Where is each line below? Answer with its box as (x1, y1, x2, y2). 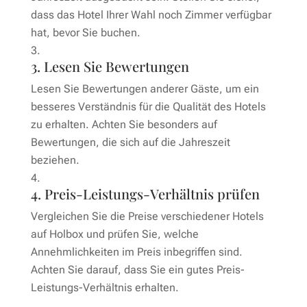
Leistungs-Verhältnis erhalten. (30, 280, 179, 294)
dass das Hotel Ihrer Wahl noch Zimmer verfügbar (30, 8, 271, 21)
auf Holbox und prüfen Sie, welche (30, 227, 199, 241)
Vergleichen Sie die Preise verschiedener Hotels (30, 209, 264, 223)
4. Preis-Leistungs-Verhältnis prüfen (30, 184, 260, 203)
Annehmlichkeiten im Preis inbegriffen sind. (30, 245, 243, 258)
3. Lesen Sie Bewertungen (30, 56, 189, 75)
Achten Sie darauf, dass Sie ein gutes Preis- (30, 262, 245, 276)
